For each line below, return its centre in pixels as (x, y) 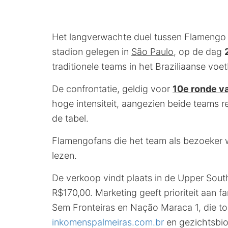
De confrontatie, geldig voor (112, 89)
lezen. (64, 156)
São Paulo (152, 52)
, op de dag (199, 52)
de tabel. (70, 119)
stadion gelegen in (92, 52)
